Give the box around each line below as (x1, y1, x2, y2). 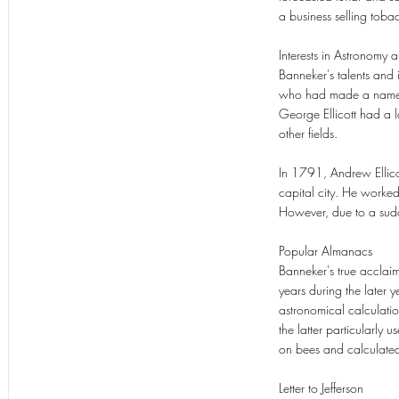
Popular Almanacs (279, 242, 372, 259)
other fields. (279, 125, 338, 142)
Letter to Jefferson (279, 379, 363, 396)
